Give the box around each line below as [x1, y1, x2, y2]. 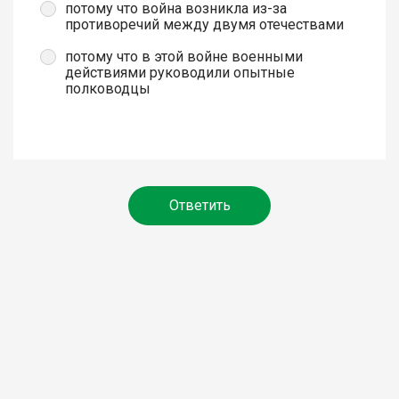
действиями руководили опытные [65, 63, 295, 81]
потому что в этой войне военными [65, 47, 303, 65]
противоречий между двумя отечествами [65, 15, 344, 33]
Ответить [168, 196, 231, 214]
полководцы [65, 79, 151, 97]
